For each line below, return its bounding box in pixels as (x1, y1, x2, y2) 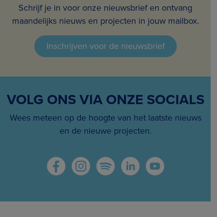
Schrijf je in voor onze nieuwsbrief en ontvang (18, 1, 192, 14)
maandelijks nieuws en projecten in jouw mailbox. (12, 14, 199, 27)
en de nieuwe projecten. (59, 124, 152, 137)
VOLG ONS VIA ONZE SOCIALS (6, 89, 204, 109)
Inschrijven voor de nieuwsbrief (46, 39, 165, 52)
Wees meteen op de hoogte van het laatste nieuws (9, 111, 201, 124)
